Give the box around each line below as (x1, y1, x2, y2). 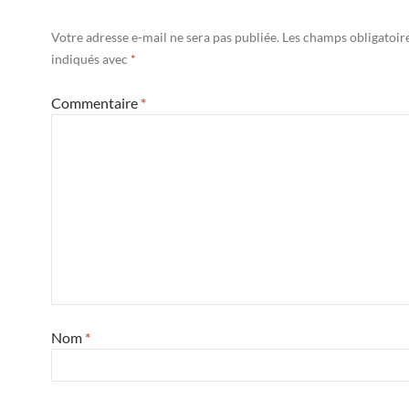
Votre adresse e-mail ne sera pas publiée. (51, 28, 279, 45)
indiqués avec (51, 50, 131, 67)
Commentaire (51, 93, 141, 111)
